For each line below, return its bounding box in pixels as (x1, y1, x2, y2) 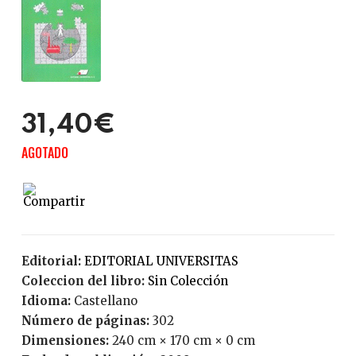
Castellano (81, 293, 137, 308)
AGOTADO (21, 143, 68, 162)
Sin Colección (154, 273, 228, 288)
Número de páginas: (21, 313, 153, 328)
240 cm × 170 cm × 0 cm (111, 333, 255, 348)
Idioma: (21, 293, 74, 308)
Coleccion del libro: (21, 273, 148, 288)
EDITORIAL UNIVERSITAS (91, 253, 238, 269)
